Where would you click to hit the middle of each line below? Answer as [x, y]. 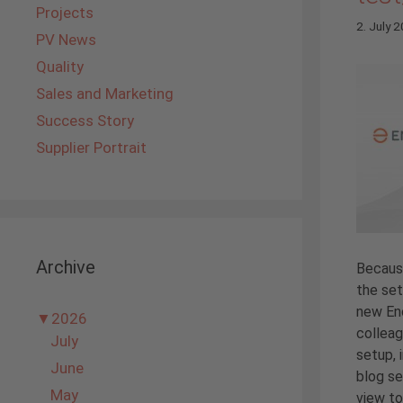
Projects [65, 13]
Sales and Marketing [105, 94]
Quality [60, 67]
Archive [66, 267]
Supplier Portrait [91, 148]
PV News [66, 40]
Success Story [85, 121]
